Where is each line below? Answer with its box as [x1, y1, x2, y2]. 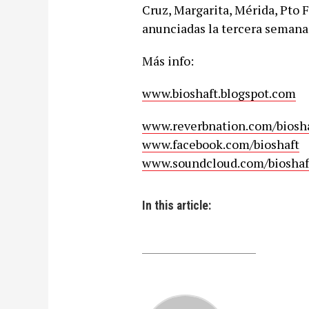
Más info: [141, 52, 194, 69]
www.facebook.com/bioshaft [141, 136, 299, 152]
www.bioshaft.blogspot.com [141, 85, 296, 101]
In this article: [141, 199, 211, 212]
